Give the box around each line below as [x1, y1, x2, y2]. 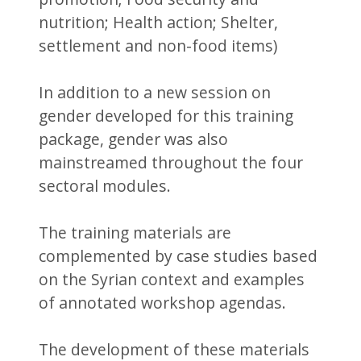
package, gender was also [39, 127, 229, 150]
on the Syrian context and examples [39, 268, 305, 290]
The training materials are [39, 221, 232, 243]
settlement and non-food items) [39, 34, 278, 56]
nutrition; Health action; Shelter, [39, 10, 279, 33]
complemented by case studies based [39, 244, 318, 267]
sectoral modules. [39, 174, 172, 197]
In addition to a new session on [39, 81, 272, 103]
